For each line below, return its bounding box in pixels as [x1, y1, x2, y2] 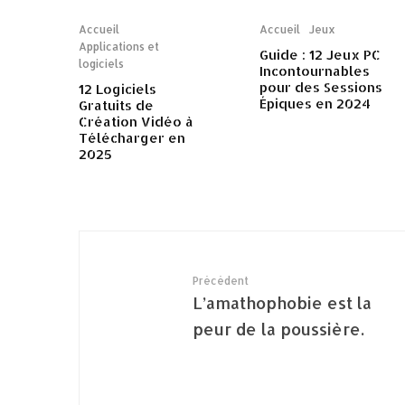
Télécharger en [79, 129, 185, 147]
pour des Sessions [259, 79, 382, 97]
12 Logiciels [79, 80, 156, 99]
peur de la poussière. [193, 318, 364, 340]
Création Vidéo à [79, 113, 193, 131]
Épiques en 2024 [259, 95, 371, 113]
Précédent [193, 274, 249, 288]
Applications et [79, 40, 159, 54]
